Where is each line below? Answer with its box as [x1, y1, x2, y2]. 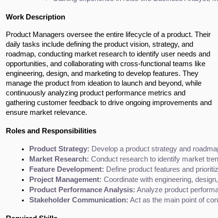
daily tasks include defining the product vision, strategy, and [6, 40, 193, 48]
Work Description [6, 13, 65, 21]
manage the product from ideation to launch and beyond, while [6, 79, 201, 87]
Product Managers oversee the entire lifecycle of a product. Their [6, 30, 211, 38]
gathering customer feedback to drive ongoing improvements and [6, 98, 212, 107]
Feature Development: [29, 165, 104, 173]
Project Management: [29, 175, 102, 183]
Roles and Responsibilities [6, 127, 96, 135]
